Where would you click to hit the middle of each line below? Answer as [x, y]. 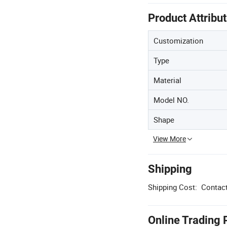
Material [167, 80]
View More [169, 139]
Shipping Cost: [173, 187]
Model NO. [171, 100]
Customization [178, 41]
